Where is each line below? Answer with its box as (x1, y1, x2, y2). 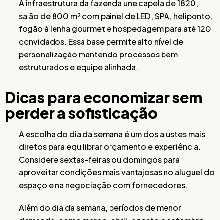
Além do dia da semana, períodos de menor (19, 202, 181, 213)
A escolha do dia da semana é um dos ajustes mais (19, 128, 205, 139)
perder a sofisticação (5, 103, 158, 122)
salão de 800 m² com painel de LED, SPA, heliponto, (19, 10, 213, 21)
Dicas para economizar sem (5, 87, 202, 107)
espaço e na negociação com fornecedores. (19, 179, 188, 190)
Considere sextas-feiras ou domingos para (19, 154, 180, 165)
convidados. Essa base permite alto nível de (19, 36, 183, 47)
